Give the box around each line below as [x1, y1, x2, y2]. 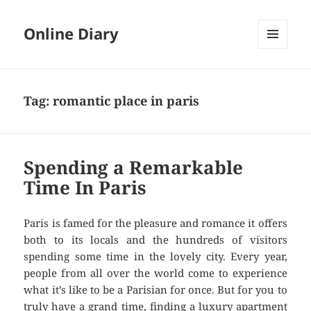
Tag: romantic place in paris [24, 92, 200, 110]
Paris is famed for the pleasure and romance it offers [24, 216, 287, 230]
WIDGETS [258, 72, 298, 84]
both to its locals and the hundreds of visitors [24, 233, 287, 247]
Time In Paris [24, 175, 147, 201]
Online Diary [24, 23, 119, 44]
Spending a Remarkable [24, 155, 244, 180]
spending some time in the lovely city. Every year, [24, 249, 287, 264]
